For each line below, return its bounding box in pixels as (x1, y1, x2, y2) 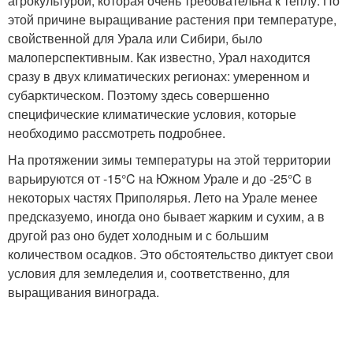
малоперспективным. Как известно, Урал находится (8, 47, 310, 66)
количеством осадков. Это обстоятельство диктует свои (8, 244, 333, 263)
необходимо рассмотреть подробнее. (8, 123, 225, 142)
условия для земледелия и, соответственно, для (8, 263, 290, 282)
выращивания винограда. (8, 282, 159, 301)
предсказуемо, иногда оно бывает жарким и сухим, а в (8, 206, 325, 225)
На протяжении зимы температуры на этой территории (8, 150, 331, 169)
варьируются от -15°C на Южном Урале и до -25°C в (8, 169, 312, 188)
